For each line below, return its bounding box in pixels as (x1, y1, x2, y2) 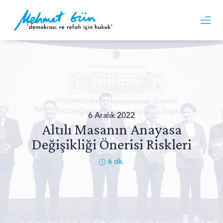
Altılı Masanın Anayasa (41, 121, 182, 138)
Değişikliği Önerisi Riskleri (31, 136, 192, 153)
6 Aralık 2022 (88, 112, 135, 120)
